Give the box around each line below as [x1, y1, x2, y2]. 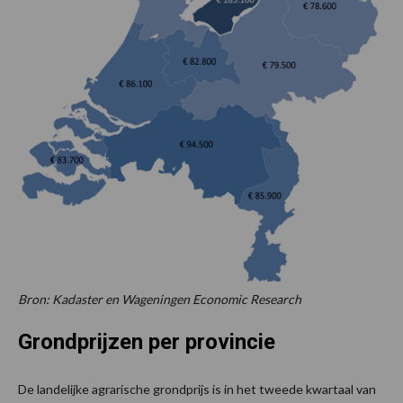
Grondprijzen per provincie [18, 329, 275, 355]
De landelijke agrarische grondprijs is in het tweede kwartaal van [18, 381, 376, 398]
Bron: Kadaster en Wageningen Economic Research [18, 291, 301, 308]
